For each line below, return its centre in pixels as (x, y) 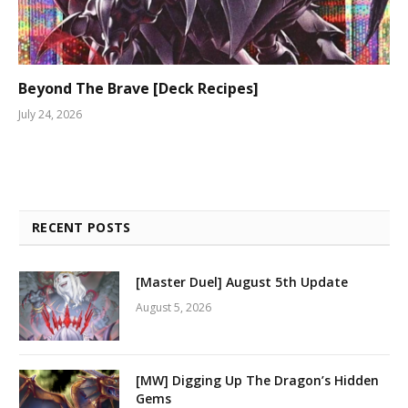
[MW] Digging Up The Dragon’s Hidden (257, 380)
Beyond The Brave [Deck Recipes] (138, 88)
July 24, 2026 (50, 114)
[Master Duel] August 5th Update (242, 281)
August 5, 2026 (173, 307)
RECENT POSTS (82, 227)
